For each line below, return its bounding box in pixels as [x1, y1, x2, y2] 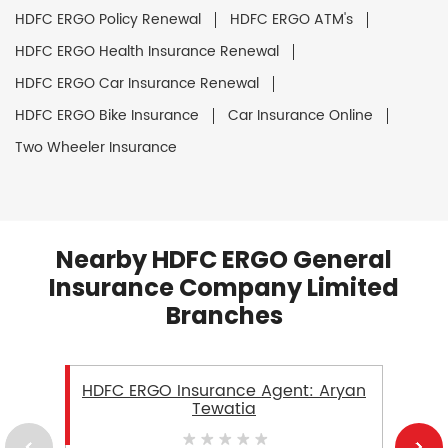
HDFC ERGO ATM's [230, 7, 353, 31]
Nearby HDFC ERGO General [56, 242, 392, 276]
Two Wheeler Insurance [15, 135, 177, 159]
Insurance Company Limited [49, 270, 399, 304]
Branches [165, 298, 283, 332]
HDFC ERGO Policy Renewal [15, 7, 201, 31]
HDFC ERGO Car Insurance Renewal [15, 71, 259, 95]
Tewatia [192, 395, 256, 422]
